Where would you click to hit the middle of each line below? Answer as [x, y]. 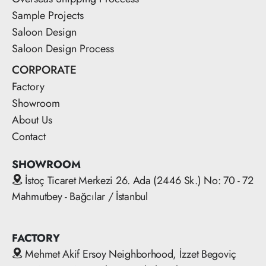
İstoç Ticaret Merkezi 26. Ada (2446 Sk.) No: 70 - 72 [138, 180]
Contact [29, 136]
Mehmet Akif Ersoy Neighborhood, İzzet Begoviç [129, 254]
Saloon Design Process [63, 48]
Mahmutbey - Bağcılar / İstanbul [80, 196]
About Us [32, 120]
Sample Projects [48, 15]
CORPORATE [44, 69]
